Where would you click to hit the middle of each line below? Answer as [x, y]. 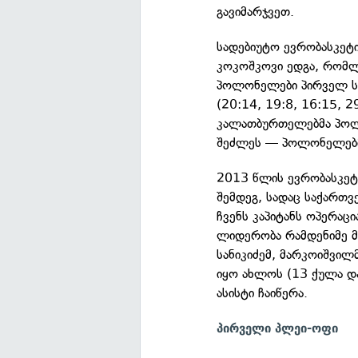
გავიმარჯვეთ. [256, 12]
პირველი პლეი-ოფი [278, 328]
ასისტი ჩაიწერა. [263, 293]
